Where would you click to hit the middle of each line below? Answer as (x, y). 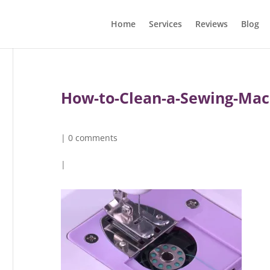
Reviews (211, 24)
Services (165, 24)
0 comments (93, 138)
